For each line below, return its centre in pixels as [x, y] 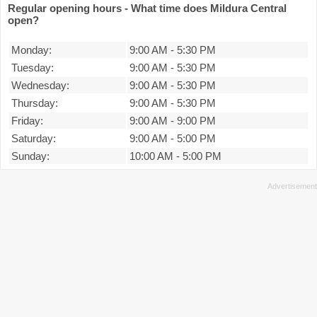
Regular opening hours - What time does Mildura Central [147, 8]
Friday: [27, 121]
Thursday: [35, 103]
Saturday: [34, 139]
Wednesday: [40, 86]
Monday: [31, 50]
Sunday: [30, 156]
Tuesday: [33, 68]
